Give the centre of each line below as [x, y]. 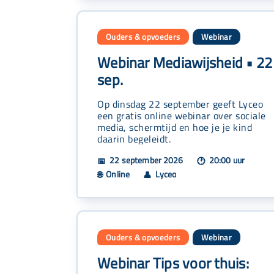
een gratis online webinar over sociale [182, 116]
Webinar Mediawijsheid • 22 [185, 63]
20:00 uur [226, 160]
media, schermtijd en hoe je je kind [175, 127]
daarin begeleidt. [134, 139]
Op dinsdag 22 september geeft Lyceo [180, 104]
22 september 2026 [146, 160]
